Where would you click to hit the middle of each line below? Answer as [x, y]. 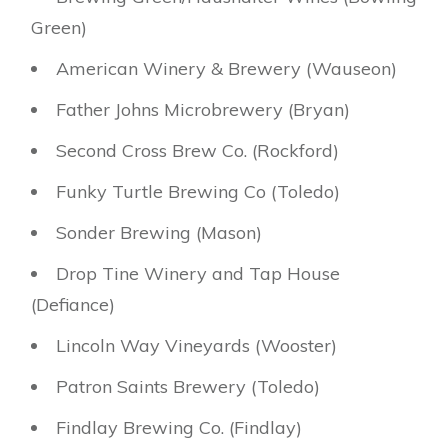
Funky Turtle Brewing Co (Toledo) [198, 192]
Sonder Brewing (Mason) [159, 233]
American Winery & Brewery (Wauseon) [226, 69]
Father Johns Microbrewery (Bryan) [203, 110]
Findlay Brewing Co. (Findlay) [179, 428]
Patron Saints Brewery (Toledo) [188, 387]
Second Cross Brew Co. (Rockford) [197, 151]
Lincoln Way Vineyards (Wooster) [196, 346]
